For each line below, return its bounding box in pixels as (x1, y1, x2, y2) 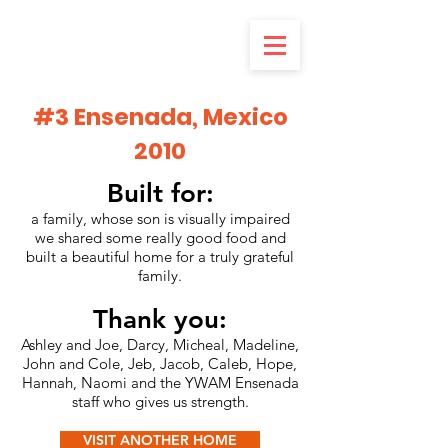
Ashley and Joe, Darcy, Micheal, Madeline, (21, 335, 299, 354)
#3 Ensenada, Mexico (32, 101, 288, 133)
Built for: (106, 178, 214, 209)
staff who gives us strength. (71, 392, 249, 411)
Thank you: (93, 304, 227, 335)
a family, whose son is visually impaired (30, 209, 290, 228)
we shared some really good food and (34, 228, 286, 247)
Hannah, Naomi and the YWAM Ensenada (21, 373, 299, 392)
